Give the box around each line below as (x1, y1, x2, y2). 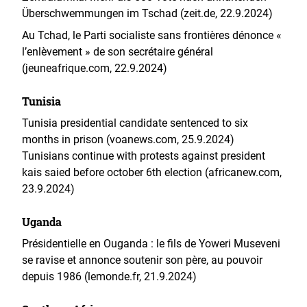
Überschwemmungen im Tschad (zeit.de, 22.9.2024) (22, 7, 273, 20)
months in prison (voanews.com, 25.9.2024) (22, 133, 234, 146)
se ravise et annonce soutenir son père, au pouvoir (22, 254, 262, 267)
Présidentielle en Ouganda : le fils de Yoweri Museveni (22, 237, 280, 250)
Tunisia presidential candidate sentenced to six (22, 116, 248, 130)
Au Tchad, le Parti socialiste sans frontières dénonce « (22, 29, 282, 42)
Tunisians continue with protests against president (22, 149, 265, 162)
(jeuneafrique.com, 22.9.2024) (22, 62, 167, 75)
